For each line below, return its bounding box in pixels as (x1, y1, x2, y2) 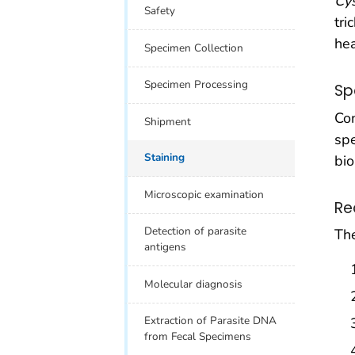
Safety (144, 3, 176, 19)
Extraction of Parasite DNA (144, 313, 277, 329)
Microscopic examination (144, 186, 265, 202)
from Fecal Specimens (144, 329, 252, 345)
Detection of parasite (144, 223, 247, 239)
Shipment (144, 113, 192, 129)
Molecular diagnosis (144, 276, 243, 292)
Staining (144, 150, 185, 166)
